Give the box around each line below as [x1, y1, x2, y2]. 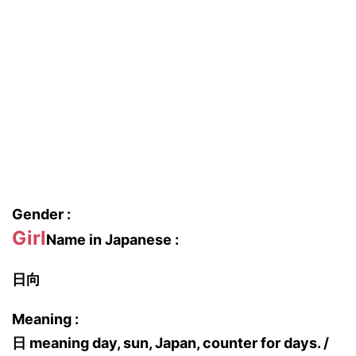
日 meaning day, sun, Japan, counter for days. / [12, 335, 329, 351]
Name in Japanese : [46, 231, 179, 248]
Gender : [12, 206, 71, 222]
